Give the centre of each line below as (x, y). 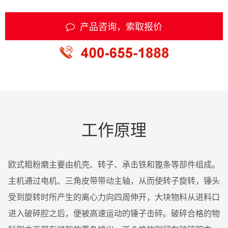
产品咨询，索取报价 (121, 26)
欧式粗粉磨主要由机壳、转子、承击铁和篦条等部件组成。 (114, 164)
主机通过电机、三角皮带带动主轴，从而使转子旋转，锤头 (114, 180)
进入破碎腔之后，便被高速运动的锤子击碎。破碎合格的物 (114, 213)
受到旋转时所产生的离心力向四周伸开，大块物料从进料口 (114, 196)
